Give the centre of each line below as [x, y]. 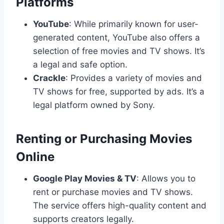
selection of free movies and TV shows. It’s [119, 51]
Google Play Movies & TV [85, 178]
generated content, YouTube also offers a [116, 37]
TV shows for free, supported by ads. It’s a [119, 91]
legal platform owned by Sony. [94, 105]
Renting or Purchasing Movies [104, 138]
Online [35, 156]
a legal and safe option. [80, 64]
